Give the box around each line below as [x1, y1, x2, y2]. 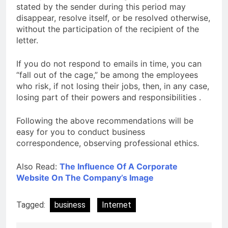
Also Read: [16, 161, 60, 172]
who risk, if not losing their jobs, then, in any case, [16, 81, 209, 92]
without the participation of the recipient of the [16, 24, 199, 35]
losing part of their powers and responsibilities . [16, 92, 201, 103]
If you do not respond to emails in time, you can [16, 59, 202, 69]
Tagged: [16, 200, 47, 210]
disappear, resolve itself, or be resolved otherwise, [16, 13, 210, 23]
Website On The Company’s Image [16, 173, 154, 183]
